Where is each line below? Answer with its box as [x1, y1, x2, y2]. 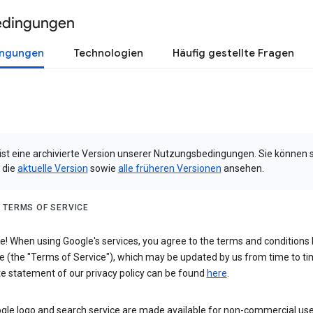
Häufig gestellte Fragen [173, 47, 294, 59]
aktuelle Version [17, 163, 88, 174]
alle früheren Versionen [117, 163, 221, 174]
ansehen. [221, 163, 264, 174]
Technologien [73, 47, 143, 59]
